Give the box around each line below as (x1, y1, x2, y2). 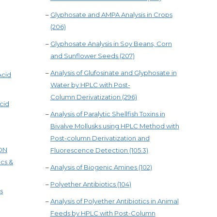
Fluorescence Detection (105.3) (50, 146, 148, 154)
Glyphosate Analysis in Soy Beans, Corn (50, 40, 172, 47)
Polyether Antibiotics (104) (50, 180, 131, 188)
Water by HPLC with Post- (50, 81, 130, 89)
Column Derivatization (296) (50, 93, 137, 101)
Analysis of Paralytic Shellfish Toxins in (50, 110, 165, 118)
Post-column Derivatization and (50, 134, 150, 142)
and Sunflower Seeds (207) (50, 52, 135, 60)
